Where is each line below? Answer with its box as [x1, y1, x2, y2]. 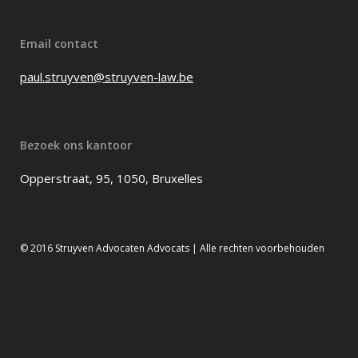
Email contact [20, 36, 98, 52]
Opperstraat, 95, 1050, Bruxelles [20, 170, 203, 187]
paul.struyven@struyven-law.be [20, 69, 193, 86]
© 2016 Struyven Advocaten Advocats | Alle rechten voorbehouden [20, 241, 324, 256]
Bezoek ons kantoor [20, 137, 132, 153]
